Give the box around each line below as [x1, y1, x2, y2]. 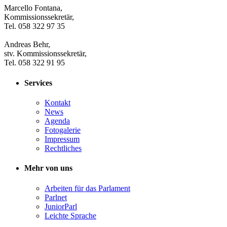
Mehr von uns [24, 164, 72, 173]
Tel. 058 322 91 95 [4, 58, 65, 67]
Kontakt [45, 98, 70, 107]
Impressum [45, 134, 80, 143]
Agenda [45, 116, 70, 125]
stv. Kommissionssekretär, [4, 49, 87, 58]
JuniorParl [45, 202, 77, 211]
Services [24, 78, 52, 87]
